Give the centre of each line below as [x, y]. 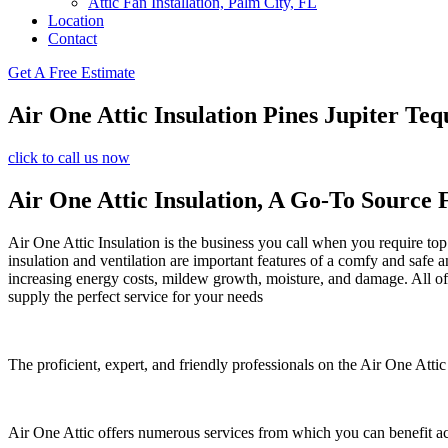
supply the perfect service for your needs [135, 296]
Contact [72, 38]
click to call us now [69, 157]
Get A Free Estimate [71, 72]
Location [76, 20]
